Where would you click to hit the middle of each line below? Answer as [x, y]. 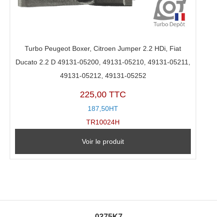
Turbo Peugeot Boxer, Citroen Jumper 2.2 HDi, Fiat [103, 48]
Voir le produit [103, 142]
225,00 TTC [103, 95]
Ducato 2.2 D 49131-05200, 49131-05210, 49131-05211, [103, 62]
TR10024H [103, 122]
